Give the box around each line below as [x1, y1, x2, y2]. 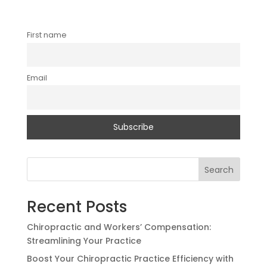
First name [26, 30, 67, 41]
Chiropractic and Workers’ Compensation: [26, 221, 211, 234]
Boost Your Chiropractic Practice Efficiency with [26, 253, 234, 265]
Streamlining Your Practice [26, 235, 141, 247]
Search [204, 163, 234, 176]
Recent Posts [26, 196, 127, 218]
